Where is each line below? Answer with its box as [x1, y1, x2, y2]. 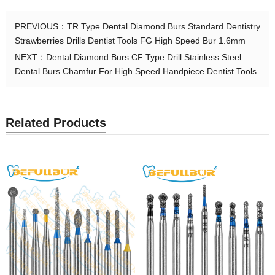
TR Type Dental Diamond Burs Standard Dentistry [66, 21, 260, 32]
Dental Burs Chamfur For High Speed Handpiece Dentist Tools [14, 66, 257, 77]
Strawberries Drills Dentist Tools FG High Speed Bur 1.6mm [14, 36, 246, 46]
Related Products [5, 116, 106, 130]
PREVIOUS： [14, 21, 67, 32]
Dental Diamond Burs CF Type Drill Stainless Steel [45, 52, 241, 63]
